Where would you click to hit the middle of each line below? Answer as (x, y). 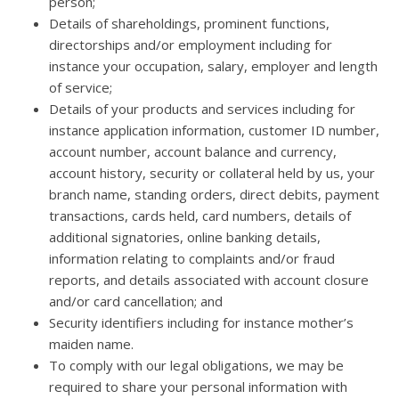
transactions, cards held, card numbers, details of (200, 216)
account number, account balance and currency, (193, 152)
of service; (81, 88)
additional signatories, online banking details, (185, 237)
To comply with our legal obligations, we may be (196, 366)
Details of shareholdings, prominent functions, (189, 24)
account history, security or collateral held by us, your (212, 173)
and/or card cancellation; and (136, 301)
